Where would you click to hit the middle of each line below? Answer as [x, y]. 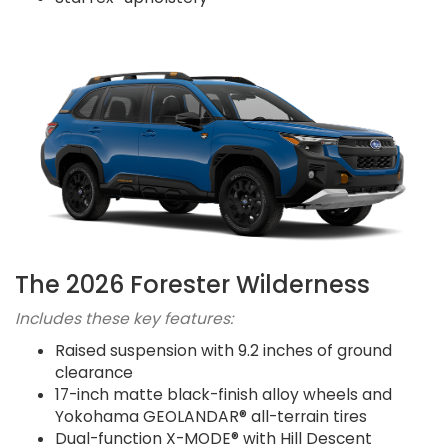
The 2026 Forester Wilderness [192, 285]
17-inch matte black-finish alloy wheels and [223, 395]
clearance [94, 373]
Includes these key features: [124, 319]
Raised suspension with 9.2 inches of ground [223, 351]
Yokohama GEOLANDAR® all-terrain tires [211, 417]
